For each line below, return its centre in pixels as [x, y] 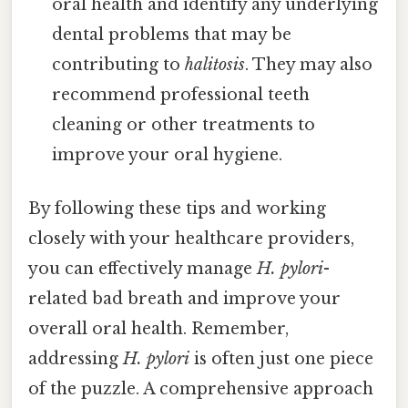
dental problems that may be [172, 34]
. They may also [309, 64]
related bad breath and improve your [184, 299]
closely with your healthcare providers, [191, 239]
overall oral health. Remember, [158, 329]
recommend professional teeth [181, 94]
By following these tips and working [177, 209]
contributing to [119, 64]
